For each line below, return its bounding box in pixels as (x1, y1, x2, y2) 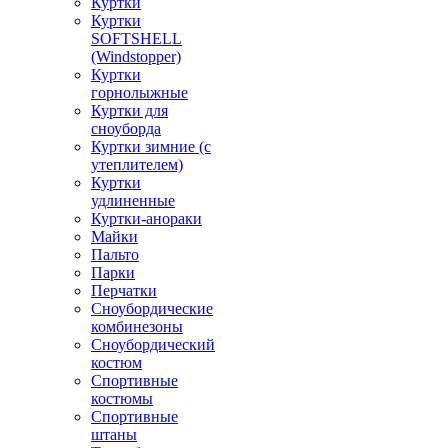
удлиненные (91, 192, 175, 209)
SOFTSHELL (91, 30, 182, 47)
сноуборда (91, 120, 161, 137)
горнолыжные (91, 84, 188, 101)
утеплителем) (91, 156, 183, 173)
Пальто (91, 246, 139, 263)
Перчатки (91, 282, 157, 299)
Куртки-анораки (91, 210, 202, 227)
